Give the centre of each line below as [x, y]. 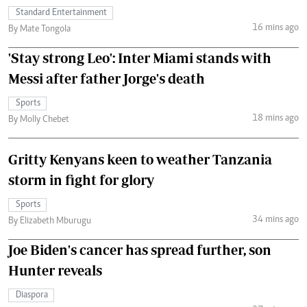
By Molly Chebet [39, 120]
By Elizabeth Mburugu [50, 221]
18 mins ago [275, 119]
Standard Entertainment [61, 13]
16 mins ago [275, 28]
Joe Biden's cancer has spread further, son [140, 249]
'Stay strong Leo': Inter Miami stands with [140, 58]
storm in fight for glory [81, 180]
